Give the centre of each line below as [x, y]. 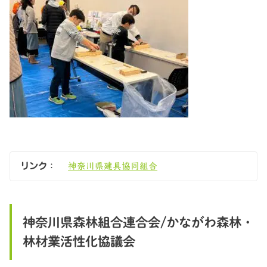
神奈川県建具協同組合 [113, 166]
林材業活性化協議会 [79, 242]
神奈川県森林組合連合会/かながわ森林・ [138, 223]
